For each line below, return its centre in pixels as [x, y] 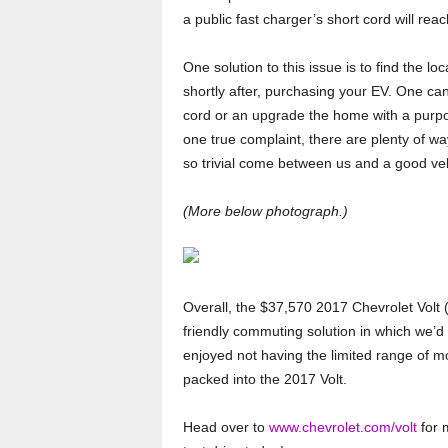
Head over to [225, 427]
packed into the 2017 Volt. [264, 379]
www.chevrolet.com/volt [342, 427]
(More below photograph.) [265, 211]
